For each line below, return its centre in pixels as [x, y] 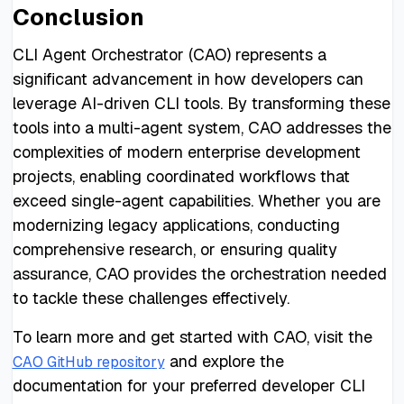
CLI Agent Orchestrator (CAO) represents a [169, 54]
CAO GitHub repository [88, 362]
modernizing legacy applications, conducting [176, 225]
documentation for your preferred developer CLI [188, 385]
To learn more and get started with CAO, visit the [192, 336]
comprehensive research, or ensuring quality [174, 249]
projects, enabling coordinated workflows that [181, 176]
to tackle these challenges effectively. [151, 298]
